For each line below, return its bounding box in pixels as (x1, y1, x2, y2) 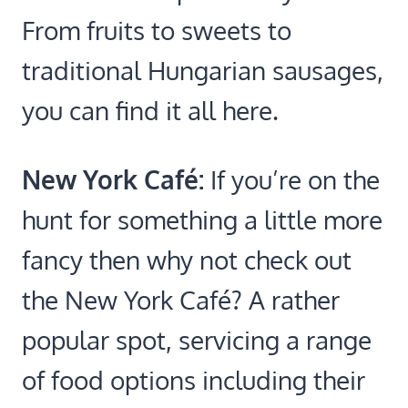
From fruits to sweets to (22, 14, 291, 47)
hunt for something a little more (22, 203, 382, 237)
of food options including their (22, 363, 365, 397)
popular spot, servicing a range (22, 323, 372, 357)
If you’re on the (210, 163, 380, 197)
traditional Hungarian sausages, (22, 54, 383, 87)
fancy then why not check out (22, 243, 352, 277)
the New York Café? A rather (22, 283, 340, 317)
